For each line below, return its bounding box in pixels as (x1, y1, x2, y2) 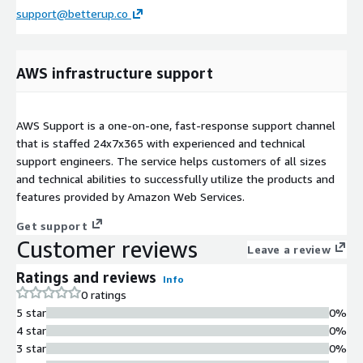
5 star (16, 305, 46, 319)
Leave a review (247, 241, 331, 256)
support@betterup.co (16, 6, 128, 20)
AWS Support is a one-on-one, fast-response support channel (16, 117, 335, 132)
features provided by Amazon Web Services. (16, 189, 245, 203)
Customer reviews (16, 235, 198, 263)
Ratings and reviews (16, 267, 156, 286)
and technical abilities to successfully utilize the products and (16, 171, 335, 186)
